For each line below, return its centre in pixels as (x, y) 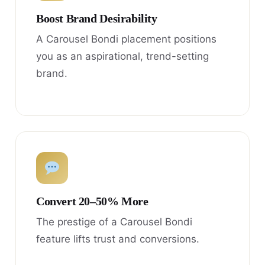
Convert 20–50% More (92, 201)
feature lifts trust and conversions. (118, 239)
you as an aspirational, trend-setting (122, 56)
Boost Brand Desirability (97, 19)
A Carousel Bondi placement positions (126, 39)
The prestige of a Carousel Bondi (114, 222)
